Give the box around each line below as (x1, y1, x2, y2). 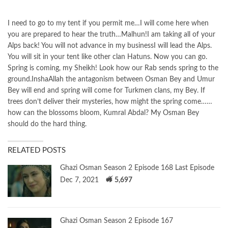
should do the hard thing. (8, 120, 87, 128)
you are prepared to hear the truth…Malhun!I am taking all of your (8, 31, 215, 38)
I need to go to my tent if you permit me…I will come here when (8, 19, 209, 27)
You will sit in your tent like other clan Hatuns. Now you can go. (8, 53, 207, 61)
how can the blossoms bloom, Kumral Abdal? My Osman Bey (8, 109, 199, 117)
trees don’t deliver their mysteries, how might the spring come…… (8, 98, 212, 105)
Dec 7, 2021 (60, 176, 99, 184)
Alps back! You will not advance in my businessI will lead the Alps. (8, 42, 212, 49)
